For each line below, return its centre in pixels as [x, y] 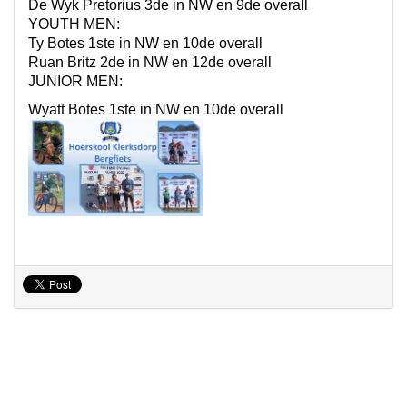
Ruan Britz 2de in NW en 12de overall [150, 62]
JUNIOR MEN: [75, 81]
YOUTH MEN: [74, 24]
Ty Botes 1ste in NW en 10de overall [145, 43]
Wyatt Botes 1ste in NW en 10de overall [156, 109]
